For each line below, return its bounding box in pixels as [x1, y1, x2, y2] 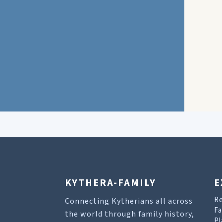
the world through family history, [65, 209, 194, 220]
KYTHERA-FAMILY [65, 176, 156, 190]
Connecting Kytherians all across [65, 196, 193, 207]
